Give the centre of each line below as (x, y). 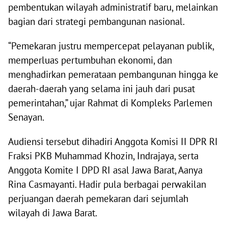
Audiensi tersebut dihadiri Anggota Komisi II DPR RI (113, 142)
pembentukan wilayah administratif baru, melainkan (113, 7)
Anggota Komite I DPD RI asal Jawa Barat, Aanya (105, 170)
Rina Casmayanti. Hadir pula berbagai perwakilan (107, 184)
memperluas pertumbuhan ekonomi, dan (90, 60)
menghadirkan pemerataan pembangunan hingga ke (113, 75)
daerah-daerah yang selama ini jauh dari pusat (102, 89)
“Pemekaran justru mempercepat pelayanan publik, (111, 46)
